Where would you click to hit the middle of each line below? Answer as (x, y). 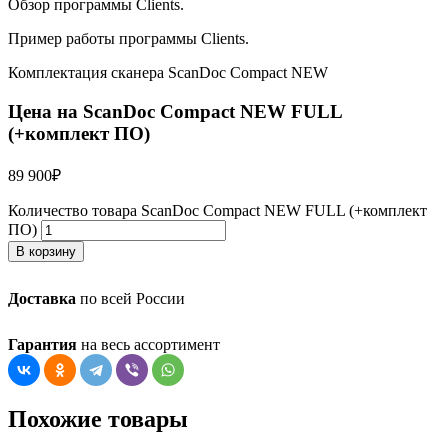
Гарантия (42, 344)
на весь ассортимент (148, 344)
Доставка (42, 298)
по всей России (130, 298)
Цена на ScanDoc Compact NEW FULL (175, 112)
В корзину (46, 251)
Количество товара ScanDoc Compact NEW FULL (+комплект (217, 210)
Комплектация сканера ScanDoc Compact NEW (168, 73)
